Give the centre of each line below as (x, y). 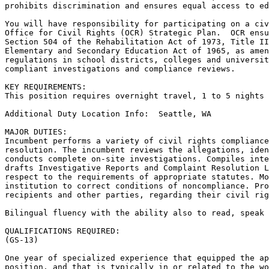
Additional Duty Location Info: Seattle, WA (108, 114)
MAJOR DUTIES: (36, 132)
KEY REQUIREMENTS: (46, 87)
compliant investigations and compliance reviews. (120, 69)
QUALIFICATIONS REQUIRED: (62, 231)
